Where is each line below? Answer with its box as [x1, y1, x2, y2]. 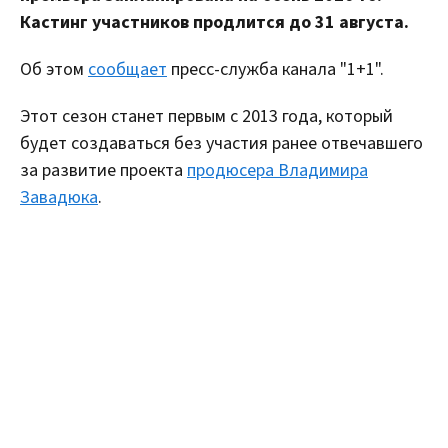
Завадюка [20, 184, 98, 210]
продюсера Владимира [187, 157, 368, 183]
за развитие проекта [20, 157, 187, 183]
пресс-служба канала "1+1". [167, 56, 384, 82]
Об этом [20, 56, 88, 82]
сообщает [88, 56, 167, 82]
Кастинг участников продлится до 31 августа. [20, 9, 409, 35]
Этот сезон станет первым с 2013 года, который [20, 103, 393, 129]
